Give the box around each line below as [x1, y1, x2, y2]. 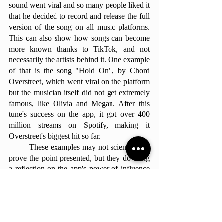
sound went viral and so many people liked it [9, 1, 150, 9]
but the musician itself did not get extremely [9, 88, 150, 97]
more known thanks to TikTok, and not [9, 45, 150, 53]
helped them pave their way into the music [9, 208, 150, 217]
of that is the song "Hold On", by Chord [9, 66, 150, 75]
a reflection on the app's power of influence [9, 165, 150, 173]
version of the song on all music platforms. [9, 23, 150, 31]
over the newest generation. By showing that [9, 175, 150, 184]
